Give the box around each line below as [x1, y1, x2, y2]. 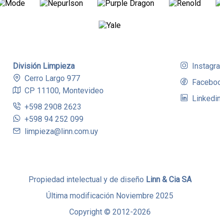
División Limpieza [13, 61, 75, 71]
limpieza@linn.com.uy [25, 126, 99, 136]
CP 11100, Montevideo [25, 85, 104, 95]
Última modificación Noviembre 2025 [46, 191, 174, 200]
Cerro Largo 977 [25, 73, 81, 83]
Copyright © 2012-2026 [69, 207, 151, 217]
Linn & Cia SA [145, 174, 192, 184]
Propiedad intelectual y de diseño [28, 174, 146, 184]
